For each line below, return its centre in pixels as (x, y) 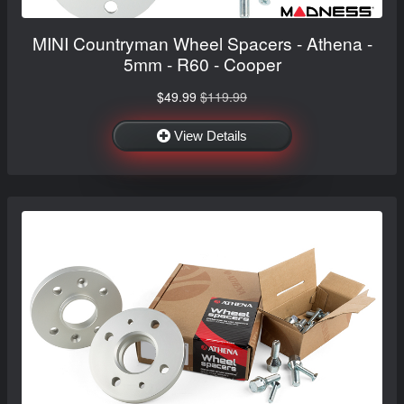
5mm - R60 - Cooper (202, 63)
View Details (211, 135)
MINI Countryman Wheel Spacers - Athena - (202, 42)
